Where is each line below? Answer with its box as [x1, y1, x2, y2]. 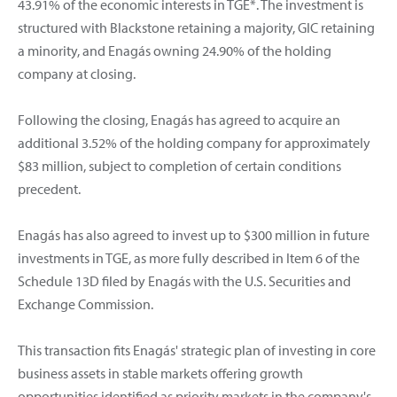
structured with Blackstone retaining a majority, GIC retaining [18, 18, 375, 36]
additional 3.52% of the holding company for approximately [18, 133, 370, 152]
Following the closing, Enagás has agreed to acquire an [18, 110, 340, 128]
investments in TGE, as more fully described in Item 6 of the [18, 248, 360, 267]
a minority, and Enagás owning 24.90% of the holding [18, 41, 331, 59]
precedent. [18, 179, 81, 198]
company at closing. [18, 64, 136, 82]
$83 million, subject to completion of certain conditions [18, 156, 341, 175]
